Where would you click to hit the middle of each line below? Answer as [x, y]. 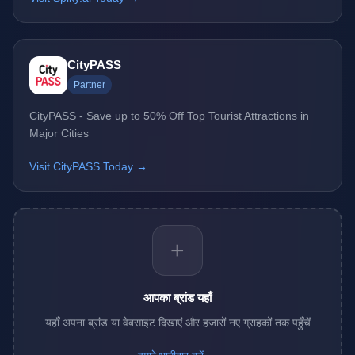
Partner [90, 85]
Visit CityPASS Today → [88, 167]
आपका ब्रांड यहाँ [177, 298]
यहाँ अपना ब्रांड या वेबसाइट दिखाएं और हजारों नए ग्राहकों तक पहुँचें [177, 323]
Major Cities [59, 134]
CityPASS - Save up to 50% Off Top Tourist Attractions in [169, 116]
